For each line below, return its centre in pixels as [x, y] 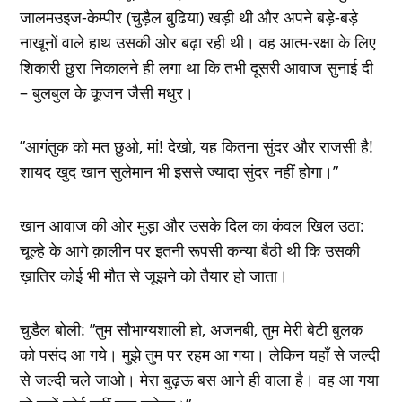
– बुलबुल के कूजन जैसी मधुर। [107, 92]
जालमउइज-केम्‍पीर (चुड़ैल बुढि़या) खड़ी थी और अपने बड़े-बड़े [189, 17]
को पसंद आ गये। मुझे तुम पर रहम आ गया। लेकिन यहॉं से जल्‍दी [200, 354]
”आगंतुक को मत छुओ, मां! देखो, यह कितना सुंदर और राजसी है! [197, 146]
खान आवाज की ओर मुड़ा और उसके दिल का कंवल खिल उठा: [192, 225]
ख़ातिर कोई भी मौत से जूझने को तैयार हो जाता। [154, 275]
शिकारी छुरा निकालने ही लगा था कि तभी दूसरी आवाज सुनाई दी [197, 67]
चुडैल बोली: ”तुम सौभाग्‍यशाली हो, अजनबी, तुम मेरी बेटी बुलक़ [192, 329]
